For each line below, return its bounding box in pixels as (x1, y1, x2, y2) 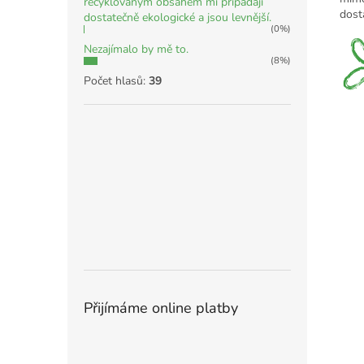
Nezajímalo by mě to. (84, 41, 188, 58)
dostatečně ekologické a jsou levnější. (84, 10, 271, 26)
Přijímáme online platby (84, 298, 238, 318)
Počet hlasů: (84, 73, 149, 89)
